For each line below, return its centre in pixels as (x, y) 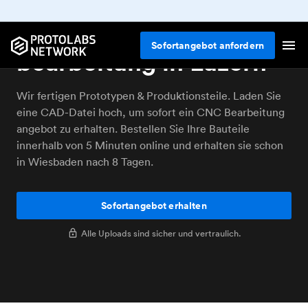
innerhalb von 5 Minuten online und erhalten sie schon (150, 145)
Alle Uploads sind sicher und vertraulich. (161, 233)
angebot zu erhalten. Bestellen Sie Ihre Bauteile (133, 129)
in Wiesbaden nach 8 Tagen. (85, 162)
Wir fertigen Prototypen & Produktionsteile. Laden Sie (149, 96)
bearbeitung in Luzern (142, 62)
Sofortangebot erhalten (154, 206)
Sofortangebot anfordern (208, 45)
